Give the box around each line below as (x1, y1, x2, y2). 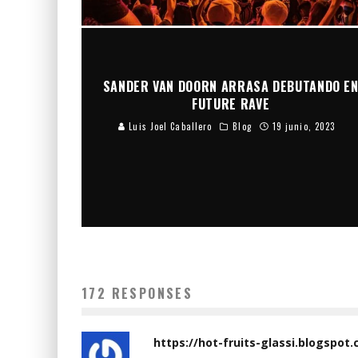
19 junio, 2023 (272, 119, 336, 133)
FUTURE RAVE (192, 93, 270, 113)
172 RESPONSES (82, 283, 193, 303)
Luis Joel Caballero (125, 119, 213, 133)
